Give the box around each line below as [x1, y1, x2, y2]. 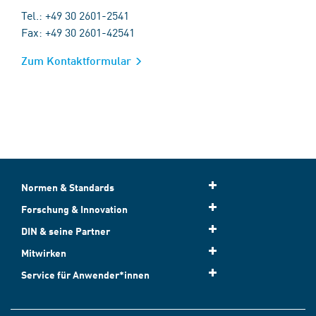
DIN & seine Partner [21, 225, 110, 237]
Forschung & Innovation [21, 203, 128, 215]
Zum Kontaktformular [21, 54, 131, 67]
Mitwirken [21, 247, 66, 259]
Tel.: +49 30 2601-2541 [21, 7, 129, 23]
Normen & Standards [21, 181, 114, 193]
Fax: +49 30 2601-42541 [21, 24, 135, 39]
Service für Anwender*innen [21, 269, 150, 281]
